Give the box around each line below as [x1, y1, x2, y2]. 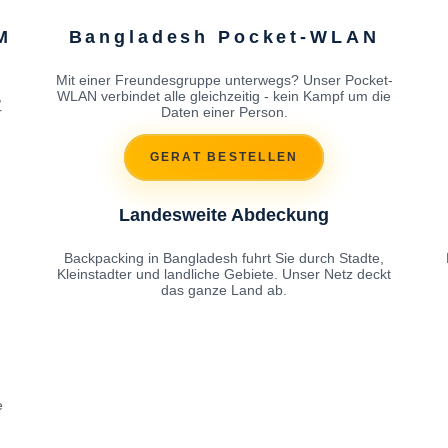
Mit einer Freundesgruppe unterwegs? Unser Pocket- [55, 71, 393, 88]
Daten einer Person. [160, 103, 288, 120]
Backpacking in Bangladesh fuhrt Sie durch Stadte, [64, 249, 384, 266]
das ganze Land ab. [161, 281, 287, 298]
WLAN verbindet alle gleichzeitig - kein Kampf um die [57, 87, 391, 104]
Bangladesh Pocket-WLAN [68, 26, 380, 47]
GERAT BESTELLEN [149, 150, 299, 165]
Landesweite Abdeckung [119, 204, 329, 225]
